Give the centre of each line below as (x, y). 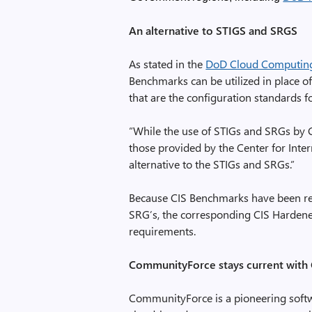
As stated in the (167, 64)
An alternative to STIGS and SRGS (213, 30)
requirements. (163, 231)
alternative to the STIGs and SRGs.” (212, 164)
